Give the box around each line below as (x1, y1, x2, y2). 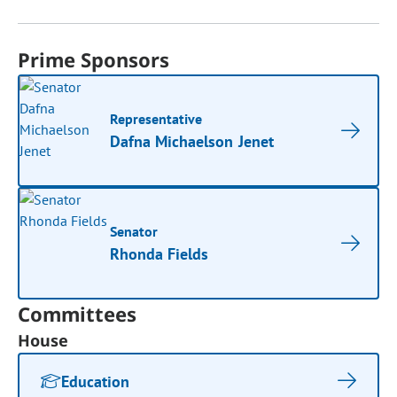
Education (61, 370, 130, 392)
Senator (110, 222, 159, 240)
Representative (110, 110, 203, 128)
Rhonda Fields (110, 244, 209, 264)
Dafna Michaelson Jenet (110, 131, 274, 152)
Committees (18, 300, 137, 327)
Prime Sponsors (18, 46, 170, 73)
